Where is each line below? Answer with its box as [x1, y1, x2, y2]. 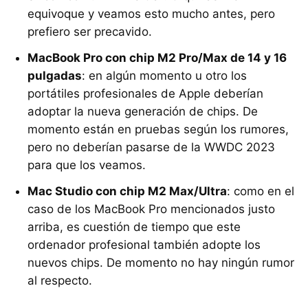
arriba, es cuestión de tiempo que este [27, 220, 241, 234]
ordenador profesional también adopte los [27, 238, 261, 252]
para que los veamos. [27, 158, 146, 173]
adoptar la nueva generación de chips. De [27, 104, 258, 119]
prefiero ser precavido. [27, 25, 152, 39]
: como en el [227, 184, 294, 199]
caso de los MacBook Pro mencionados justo [27, 202, 275, 217]
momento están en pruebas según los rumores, [27, 122, 289, 137]
